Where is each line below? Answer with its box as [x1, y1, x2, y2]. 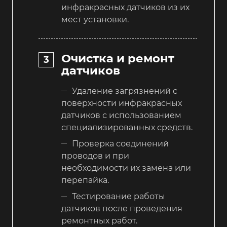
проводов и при [61, 150, 129, 161]
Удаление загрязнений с [72, 86, 177, 96]
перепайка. [61, 175, 109, 185]
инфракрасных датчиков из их [61, 3, 190, 13]
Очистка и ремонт [61, 51, 174, 65]
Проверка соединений [72, 138, 169, 148]
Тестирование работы [72, 191, 165, 201]
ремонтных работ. [61, 215, 137, 225]
